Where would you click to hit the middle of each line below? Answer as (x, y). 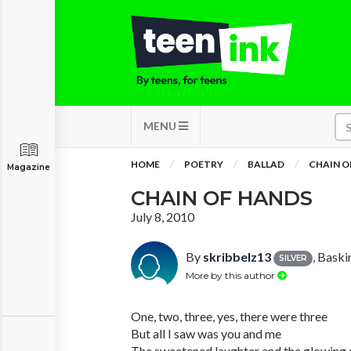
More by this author (232, 275)
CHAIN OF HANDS (222, 198)
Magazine (29, 167)
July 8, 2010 (163, 217)
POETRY (204, 164)
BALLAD (266, 164)
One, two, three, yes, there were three (229, 316)
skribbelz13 (237, 257)
